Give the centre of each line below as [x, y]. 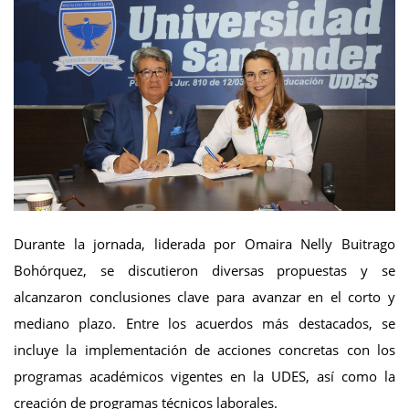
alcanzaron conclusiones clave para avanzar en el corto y [204, 296]
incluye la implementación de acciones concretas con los [204, 349]
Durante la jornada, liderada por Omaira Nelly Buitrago [204, 243]
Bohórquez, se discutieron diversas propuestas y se [204, 270]
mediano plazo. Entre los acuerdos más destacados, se [204, 323]
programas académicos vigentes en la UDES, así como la [204, 376]
